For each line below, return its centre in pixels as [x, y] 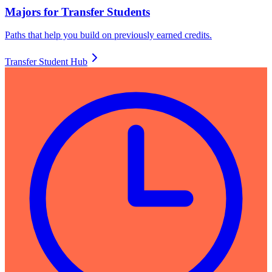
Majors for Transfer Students [77, 12]
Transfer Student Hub [46, 62]
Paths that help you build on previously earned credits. [108, 35]
